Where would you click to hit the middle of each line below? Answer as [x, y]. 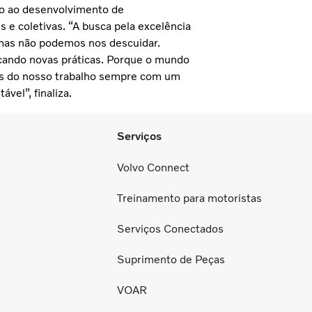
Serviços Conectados [170, 228]
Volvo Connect [153, 167]
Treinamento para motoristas [189, 198]
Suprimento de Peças [171, 259]
